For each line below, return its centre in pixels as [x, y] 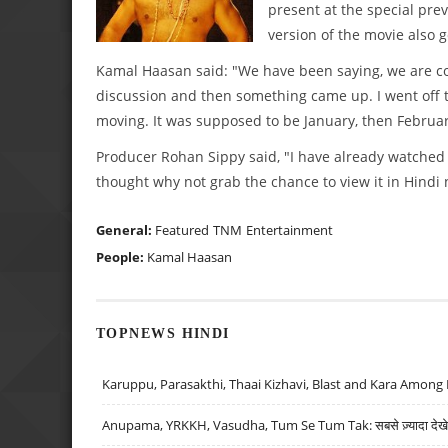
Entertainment [289, 229]
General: [125, 229]
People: [121, 256]
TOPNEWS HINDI [163, 333]
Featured [182, 229]
